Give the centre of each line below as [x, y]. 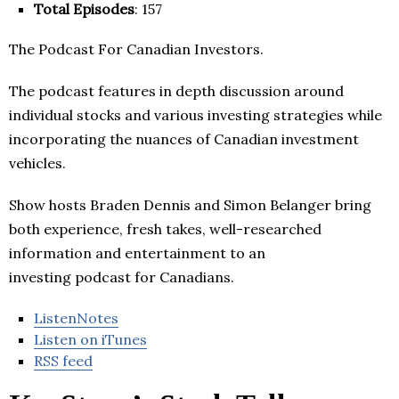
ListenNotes [76, 318]
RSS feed [63, 361]
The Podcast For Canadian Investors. [136, 49]
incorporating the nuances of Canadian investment [184, 139]
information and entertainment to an [137, 253]
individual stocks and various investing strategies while [195, 115]
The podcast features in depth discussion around [176, 91]
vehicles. [37, 163]
